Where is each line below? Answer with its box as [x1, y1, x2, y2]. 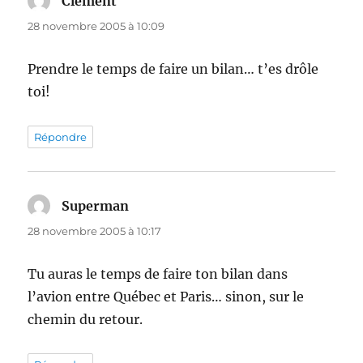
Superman [62, 198, 130, 215]
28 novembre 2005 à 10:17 [28, 224, 162, 238]
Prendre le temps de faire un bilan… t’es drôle [28, 61, 319, 78]
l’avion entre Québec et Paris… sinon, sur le [28, 288, 305, 305]
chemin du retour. [28, 311, 143, 328]
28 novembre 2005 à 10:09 [28, 19, 165, 33]
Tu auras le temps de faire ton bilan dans [28, 266, 288, 283]
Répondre [34, 130, 88, 144]
